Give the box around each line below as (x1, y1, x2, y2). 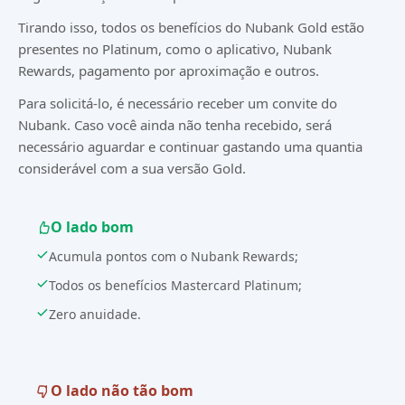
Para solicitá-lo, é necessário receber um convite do (18, 94, 337, 113)
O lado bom (51, 217, 134, 238)
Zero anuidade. (49, 306, 141, 324)
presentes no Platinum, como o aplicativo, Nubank (18, 40, 332, 59)
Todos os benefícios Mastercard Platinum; (49, 277, 302, 295)
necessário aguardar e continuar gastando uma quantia (18, 137, 363, 156)
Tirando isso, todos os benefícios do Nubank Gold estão (18, 18, 364, 37)
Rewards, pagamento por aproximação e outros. (18, 61, 319, 80)
